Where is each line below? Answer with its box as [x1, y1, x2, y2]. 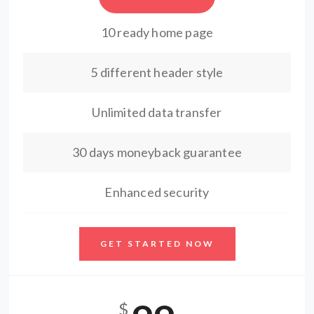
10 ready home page [100, 25, 214, 40]
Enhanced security [104, 184, 210, 200]
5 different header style [90, 64, 224, 80]
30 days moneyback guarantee [72, 144, 242, 160]
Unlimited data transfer [92, 104, 222, 120]
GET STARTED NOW [100, 238, 214, 249]
